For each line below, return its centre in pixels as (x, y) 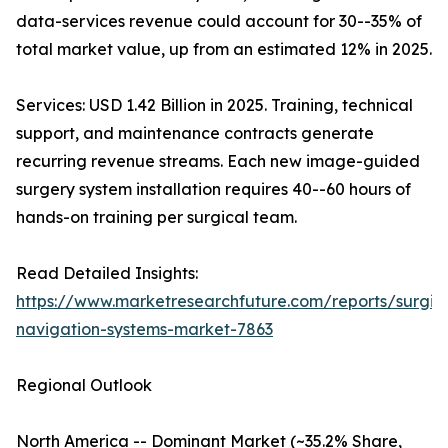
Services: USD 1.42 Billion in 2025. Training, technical (214, 105)
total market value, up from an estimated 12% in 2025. (224, 49)
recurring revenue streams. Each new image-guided (218, 161)
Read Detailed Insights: (107, 273)
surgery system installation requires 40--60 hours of (213, 189)
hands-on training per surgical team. (156, 217)
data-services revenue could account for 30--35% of (219, 21)
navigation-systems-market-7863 (144, 329)
